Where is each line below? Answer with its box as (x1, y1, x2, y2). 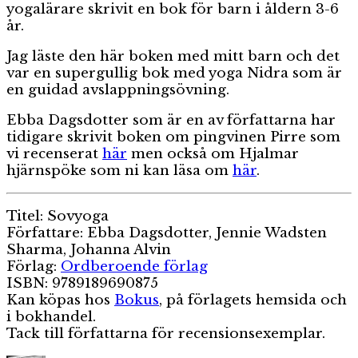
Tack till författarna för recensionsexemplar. (6, 324, 325, 342)
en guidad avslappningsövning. (6, 81, 229, 98)
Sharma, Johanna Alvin (6, 241, 171, 258)
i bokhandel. (6, 308, 96, 325)
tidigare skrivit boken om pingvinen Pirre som (6, 128, 340, 145)
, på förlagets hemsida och (159, 291, 347, 308)
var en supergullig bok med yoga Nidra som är (6, 64, 342, 82)
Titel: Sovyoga (6, 207, 109, 225)
